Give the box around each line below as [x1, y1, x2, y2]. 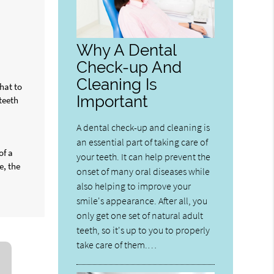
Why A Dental [76, 40, 177, 60]
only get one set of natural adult [76, 209, 204, 222]
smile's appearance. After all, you [76, 194, 208, 207]
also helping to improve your [76, 180, 191, 193]
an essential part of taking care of [76, 136, 209, 149]
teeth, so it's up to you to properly [76, 224, 210, 237]
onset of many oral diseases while [76, 165, 210, 178]
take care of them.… [76, 239, 157, 251]
